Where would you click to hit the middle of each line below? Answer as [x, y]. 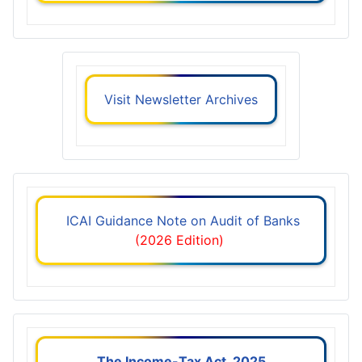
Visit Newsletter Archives [181, 99]
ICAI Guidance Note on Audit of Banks [181, 220]
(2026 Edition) [181, 240]
